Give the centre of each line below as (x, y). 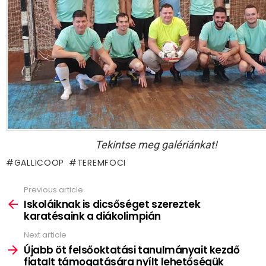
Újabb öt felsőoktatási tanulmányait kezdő (132, 250)
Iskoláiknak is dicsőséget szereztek (112, 205)
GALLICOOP (39, 162)
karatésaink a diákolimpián (92, 216)
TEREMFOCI (102, 162)
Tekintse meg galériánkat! (156, 144)
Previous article (53, 189)
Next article (45, 235)
